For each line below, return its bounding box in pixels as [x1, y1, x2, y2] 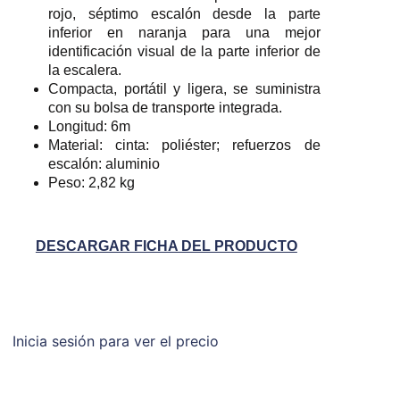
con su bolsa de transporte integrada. [48, 100, 283, 116]
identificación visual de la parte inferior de [48, 44, 321, 60]
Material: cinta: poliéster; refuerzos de [48, 137, 321, 154]
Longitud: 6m [48, 119, 131, 135]
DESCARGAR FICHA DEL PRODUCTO [35, 237, 297, 254]
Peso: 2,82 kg [48, 175, 136, 191]
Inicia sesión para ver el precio [12, 332, 220, 351]
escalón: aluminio [48, 156, 161, 172]
